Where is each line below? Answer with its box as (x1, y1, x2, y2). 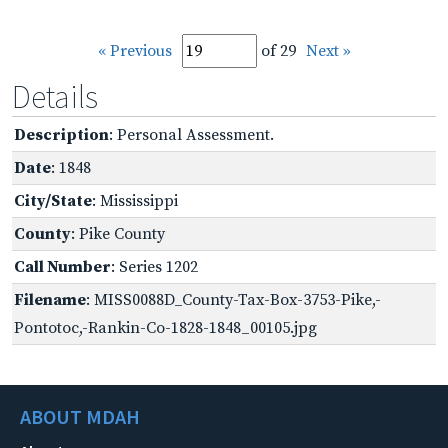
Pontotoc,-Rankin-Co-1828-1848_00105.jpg (14, 317, 317, 338)
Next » (305, 40, 351, 61)
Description (14, 124, 109, 145)
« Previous (97, 40, 172, 61)
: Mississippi (92, 190, 178, 211)
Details (12, 76, 98, 117)
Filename (14, 289, 86, 310)
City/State (14, 190, 92, 211)
